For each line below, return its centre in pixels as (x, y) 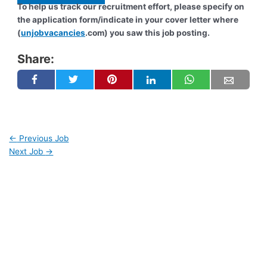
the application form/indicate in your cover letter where (128, 19)
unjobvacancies (53, 32)
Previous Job (43, 138)
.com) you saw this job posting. (148, 32)
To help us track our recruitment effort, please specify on (131, 6)
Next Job (27, 151)
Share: (36, 59)
